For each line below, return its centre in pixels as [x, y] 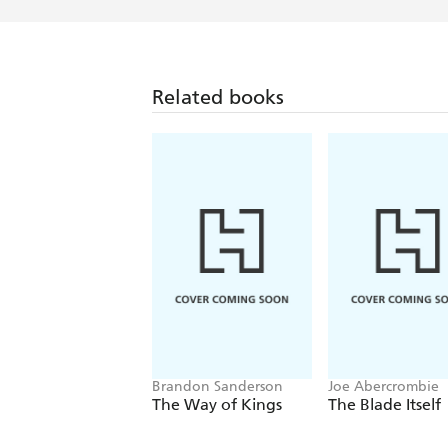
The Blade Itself [384, 405]
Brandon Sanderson [217, 387]
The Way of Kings [217, 405]
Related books [218, 97]
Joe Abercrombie [383, 387]
